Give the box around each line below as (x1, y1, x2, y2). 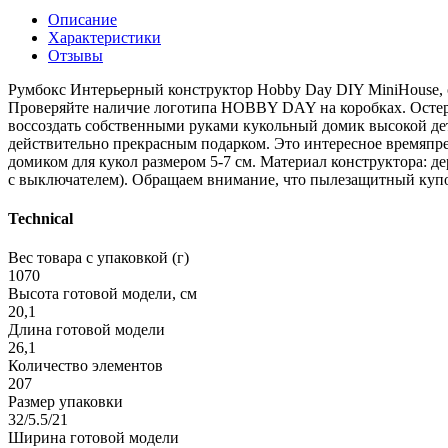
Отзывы (48, 46, 103, 64)
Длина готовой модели (8, 321, 165, 339)
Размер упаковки (8, 393, 123, 411)
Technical (8, 210, 73, 228)
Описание (48, 10, 117, 28)
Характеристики (48, 28, 161, 46)
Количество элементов (8, 357, 163, 375)
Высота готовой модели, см (8, 285, 197, 303)
